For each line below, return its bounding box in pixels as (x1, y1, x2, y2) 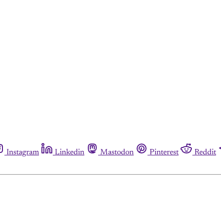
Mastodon (100, 148, 134, 156)
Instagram (6, 148, 39, 156)
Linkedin (55, 148, 84, 156)
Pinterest (149, 148, 179, 156)
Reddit (194, 148, 216, 156)
